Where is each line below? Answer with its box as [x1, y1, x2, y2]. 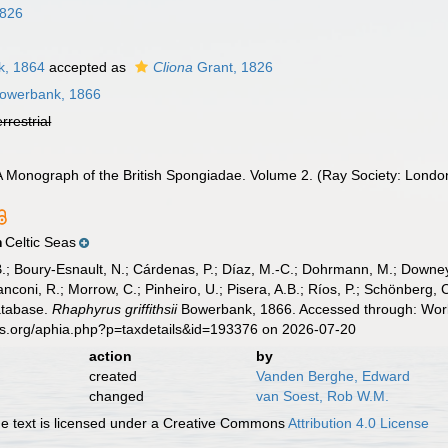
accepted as [45, 59, 131, 75]
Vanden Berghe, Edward [255, 368, 410, 384]
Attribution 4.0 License [288, 415, 430, 431]
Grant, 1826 [193, 59, 274, 75]
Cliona [153, 59, 194, 75]
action [88, 348, 132, 364]
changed [88, 388, 144, 404]
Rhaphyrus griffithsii [52, 301, 178, 317]
